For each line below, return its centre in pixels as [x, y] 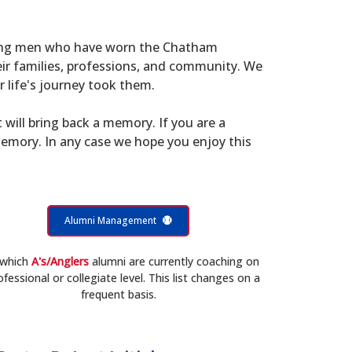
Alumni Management [111, 220]
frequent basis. [118, 294]
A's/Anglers [60, 261]
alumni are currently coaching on [174, 261]
